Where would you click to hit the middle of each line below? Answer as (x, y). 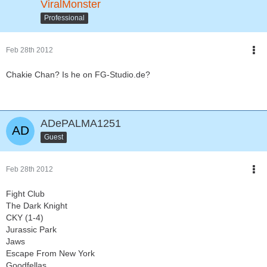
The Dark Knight (37, 206)
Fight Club (25, 194)
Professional (64, 18)
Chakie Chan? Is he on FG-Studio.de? (78, 75)
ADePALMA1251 (81, 124)
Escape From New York (50, 254)
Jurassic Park (31, 230)
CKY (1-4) (25, 218)
